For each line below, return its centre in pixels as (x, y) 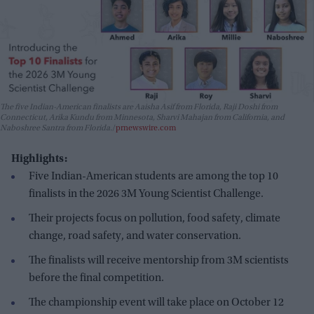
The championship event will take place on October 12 (156, 303)
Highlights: (39, 159)
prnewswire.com (146, 129)
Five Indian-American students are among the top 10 (153, 177)
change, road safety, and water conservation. (135, 237)
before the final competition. (96, 279)
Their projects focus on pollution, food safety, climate (155, 219)
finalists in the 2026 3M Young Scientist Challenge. (146, 194)
